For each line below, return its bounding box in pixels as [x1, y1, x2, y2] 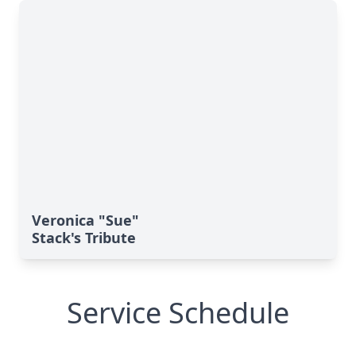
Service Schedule [67, 293, 289, 332]
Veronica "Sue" [32, 211, 139, 230]
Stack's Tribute [32, 228, 136, 247]
